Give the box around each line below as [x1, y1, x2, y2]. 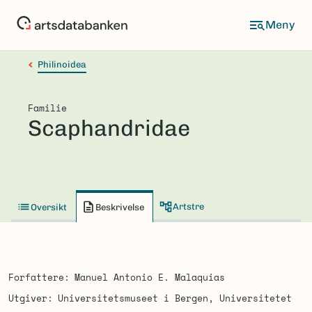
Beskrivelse [95, 201, 144, 212]
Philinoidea [38, 59, 86, 70]
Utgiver [8, 291, 47, 305]
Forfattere [8, 270, 64, 284]
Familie [28, 101, 67, 115]
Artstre [173, 201, 204, 212]
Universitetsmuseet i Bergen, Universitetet [57, 291, 292, 305]
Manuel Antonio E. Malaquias [74, 270, 225, 284]
